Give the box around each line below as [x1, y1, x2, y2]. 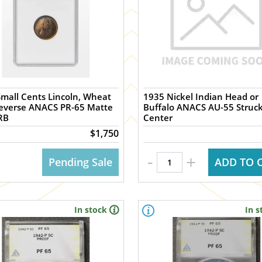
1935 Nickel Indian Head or [143, 91, 258, 102]
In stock [74, 204, 107, 215]
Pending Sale [48, 155, 112, 169]
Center [143, 112, 173, 123]
